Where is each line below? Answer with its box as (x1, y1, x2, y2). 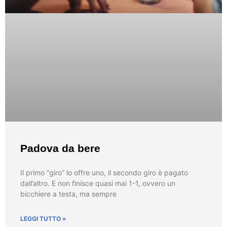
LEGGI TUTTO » (20, 215, 66, 223)
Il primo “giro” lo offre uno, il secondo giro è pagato (20, 168, 188, 177)
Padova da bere (20, 142, 100, 155)
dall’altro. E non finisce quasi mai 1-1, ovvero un (20, 179, 175, 188)
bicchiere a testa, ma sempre (20, 190, 117, 199)
